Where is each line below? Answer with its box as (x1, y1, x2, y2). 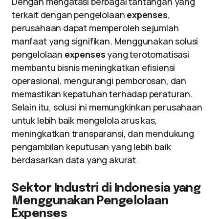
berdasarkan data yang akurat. (12, 154, 138, 166)
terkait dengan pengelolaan (12, 9, 127, 21)
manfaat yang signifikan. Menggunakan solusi (12, 35, 198, 47)
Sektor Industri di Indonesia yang (12, 182, 201, 195)
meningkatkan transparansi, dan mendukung (12, 128, 194, 139)
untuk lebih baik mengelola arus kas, (12, 114, 157, 126)
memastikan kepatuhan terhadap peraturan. (12, 88, 193, 100)
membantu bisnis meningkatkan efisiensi (12, 62, 175, 73)
